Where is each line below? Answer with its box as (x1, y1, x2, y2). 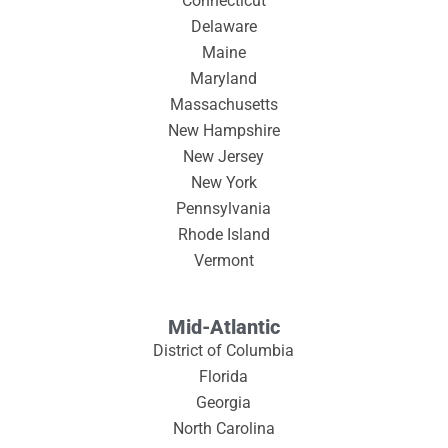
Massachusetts (169, 94, 278, 114)
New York (190, 172, 257, 192)
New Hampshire (167, 120, 280, 140)
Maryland (190, 68, 258, 88)
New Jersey (183, 146, 265, 166)
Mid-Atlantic (168, 314, 280, 339)
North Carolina (172, 418, 275, 438)
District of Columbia (153, 340, 295, 360)
